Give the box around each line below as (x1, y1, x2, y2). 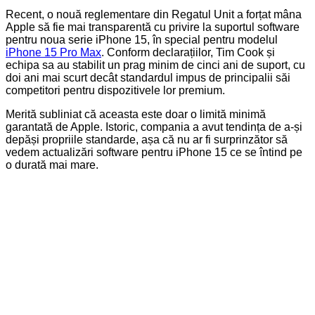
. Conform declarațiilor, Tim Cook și (101, 46, 275, 58)
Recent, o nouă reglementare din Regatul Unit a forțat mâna (6, 8, 302, 20)
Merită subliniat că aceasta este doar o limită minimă (6, 108, 266, 120)
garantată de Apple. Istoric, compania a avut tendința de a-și (6, 120, 302, 133)
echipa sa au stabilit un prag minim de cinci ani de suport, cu (6, 58, 305, 71)
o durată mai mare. (6, 158, 98, 171)
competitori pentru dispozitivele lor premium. (6, 84, 225, 96)
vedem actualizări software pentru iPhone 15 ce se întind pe (6, 146, 302, 158)
